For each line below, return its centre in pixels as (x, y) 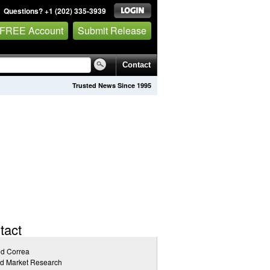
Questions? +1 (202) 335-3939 (55, 11)
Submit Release (112, 30)
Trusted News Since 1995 (112, 85)
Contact (137, 65)
